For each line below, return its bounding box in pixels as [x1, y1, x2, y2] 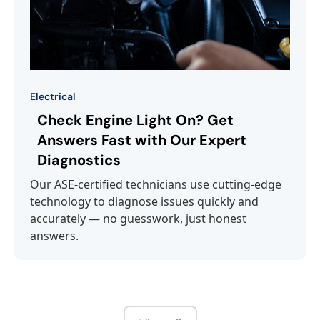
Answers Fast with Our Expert [37, 130, 246, 149]
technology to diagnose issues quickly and [30, 193, 259, 209]
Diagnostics [37, 150, 121, 169]
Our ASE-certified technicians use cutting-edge [30, 176, 281, 192]
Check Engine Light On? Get [37, 110, 234, 129]
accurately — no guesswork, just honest [30, 210, 246, 226]
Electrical [30, 89, 76, 103]
